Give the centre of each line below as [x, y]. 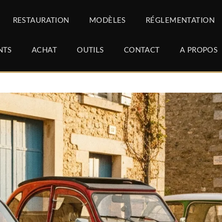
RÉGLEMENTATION [180, 21]
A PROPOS [199, 50]
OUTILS [90, 50]
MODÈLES [107, 21]
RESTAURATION [41, 21]
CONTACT [142, 50]
